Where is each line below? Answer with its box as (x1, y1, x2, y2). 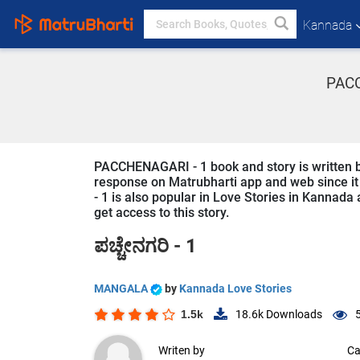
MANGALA (94, 282, 150, 295)
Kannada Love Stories (179, 282, 292, 295)
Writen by (158, 344, 205, 358)
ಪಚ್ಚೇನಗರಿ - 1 (94, 235, 197, 257)
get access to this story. (94, 205, 229, 220)
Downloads (264, 308, 322, 321)
